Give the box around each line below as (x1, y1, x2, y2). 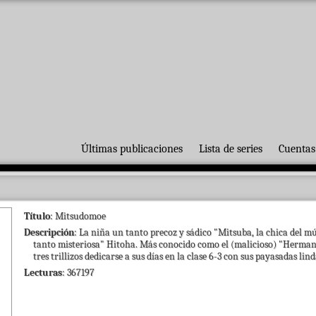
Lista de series (199, 142, 262, 155)
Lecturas (24, 267, 62, 279)
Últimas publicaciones (81, 142, 183, 155)
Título (24, 210, 50, 222)
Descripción (24, 226, 74, 238)
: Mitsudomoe (50, 210, 106, 222)
